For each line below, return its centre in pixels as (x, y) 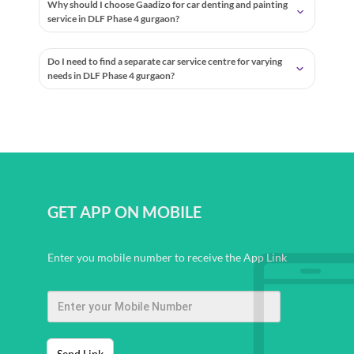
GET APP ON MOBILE (124, 212)
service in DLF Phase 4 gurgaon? (114, 19)
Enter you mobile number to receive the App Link (167, 257)
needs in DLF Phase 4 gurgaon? (111, 75)
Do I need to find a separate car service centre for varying (165, 61)
